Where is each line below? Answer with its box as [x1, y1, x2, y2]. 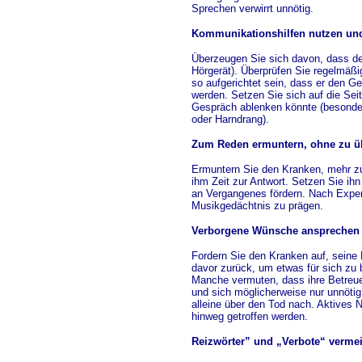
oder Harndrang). [192, 113, 269, 125]
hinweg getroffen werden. [192, 310, 308, 322]
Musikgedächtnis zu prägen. [192, 200, 323, 212]
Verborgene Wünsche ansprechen [192, 225, 360, 237]
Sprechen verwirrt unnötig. [192, 2, 314, 15]
